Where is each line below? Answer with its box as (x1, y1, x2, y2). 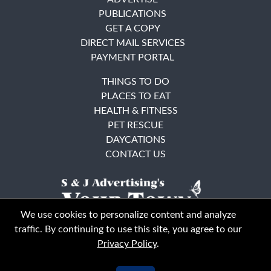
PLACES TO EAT (100, 91, 171, 101)
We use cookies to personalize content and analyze (20, 210, 236, 220)
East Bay (75, 248, 105, 256)
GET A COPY (105, 23, 160, 33)
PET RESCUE (108, 120, 163, 130)
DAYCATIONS (105, 134, 166, 145)
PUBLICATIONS (99, 8, 166, 19)
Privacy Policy (97, 239, 157, 249)
